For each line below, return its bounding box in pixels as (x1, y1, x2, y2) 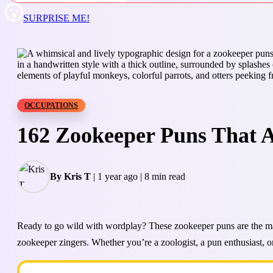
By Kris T (50, 171, 91, 182)
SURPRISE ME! (23, 13, 90, 23)
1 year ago (97, 171, 138, 182)
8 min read (144, 171, 185, 182)
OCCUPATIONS (24, 101, 78, 110)
